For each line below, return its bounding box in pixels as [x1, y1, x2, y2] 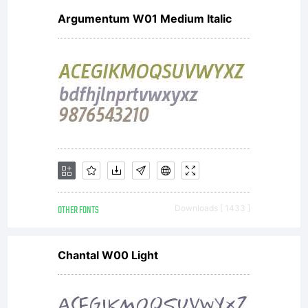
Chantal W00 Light [58, 248, 158, 262]
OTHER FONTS [58, 203, 99, 219]
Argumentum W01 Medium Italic [58, 12, 232, 25]
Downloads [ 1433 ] [175, 203, 250, 213]
